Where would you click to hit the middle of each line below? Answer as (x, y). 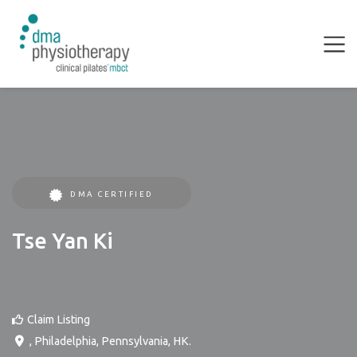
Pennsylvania (134, 341)
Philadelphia (65, 341)
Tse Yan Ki (63, 241)
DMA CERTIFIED (112, 194)
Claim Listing (59, 320)
